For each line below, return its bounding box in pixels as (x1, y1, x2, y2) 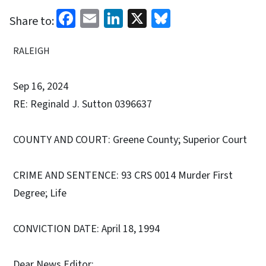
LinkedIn (123, 3, 192, 31)
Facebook (75, 3, 151, 31)
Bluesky (170, 3, 233, 31)
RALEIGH (13, 44, 50, 58)
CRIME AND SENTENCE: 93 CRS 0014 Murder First (13, 167, 233, 183)
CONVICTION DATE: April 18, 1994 (13, 221, 160, 236)
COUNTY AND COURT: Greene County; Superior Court (13, 132, 247, 147)
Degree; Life (13, 185, 66, 201)
